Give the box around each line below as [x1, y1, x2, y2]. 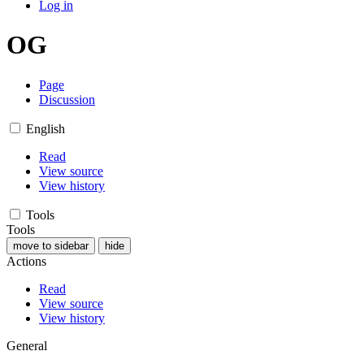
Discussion [39, 92, 95, 106]
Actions [6, 253, 46, 268]
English [26, 121, 65, 136]
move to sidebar [13, 239, 89, 252]
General [6, 338, 47, 353]
